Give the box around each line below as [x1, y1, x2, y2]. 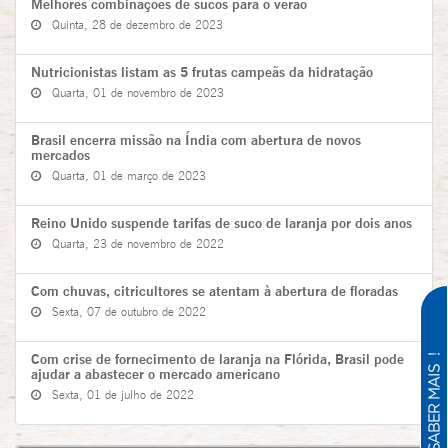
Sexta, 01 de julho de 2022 [41, 387, 194, 402]
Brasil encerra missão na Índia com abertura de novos [31, 131, 361, 148]
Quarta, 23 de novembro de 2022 [41, 236, 224, 251]
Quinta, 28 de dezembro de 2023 [41, 17, 223, 32]
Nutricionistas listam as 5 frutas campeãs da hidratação [31, 63, 373, 80]
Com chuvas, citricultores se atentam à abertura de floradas [31, 282, 398, 299]
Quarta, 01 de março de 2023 [41, 168, 206, 183]
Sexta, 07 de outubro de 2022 [41, 304, 206, 319]
